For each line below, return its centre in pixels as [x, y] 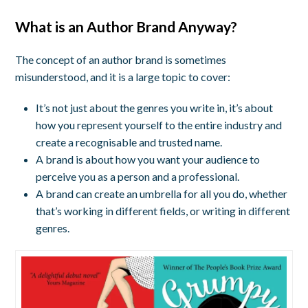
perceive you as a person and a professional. [138, 176]
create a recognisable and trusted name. [129, 142]
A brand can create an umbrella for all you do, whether [162, 193]
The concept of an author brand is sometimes [121, 59]
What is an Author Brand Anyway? [126, 26]
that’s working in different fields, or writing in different [163, 210]
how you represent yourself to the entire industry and [159, 124]
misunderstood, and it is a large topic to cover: [123, 76]
